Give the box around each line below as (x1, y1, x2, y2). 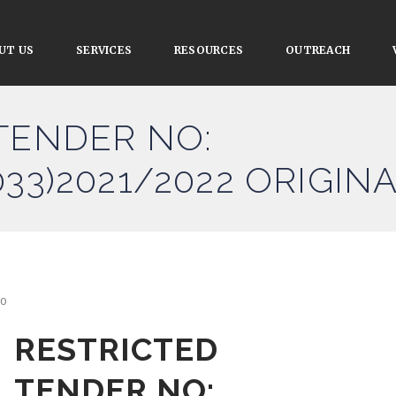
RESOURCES (174, 43, 244, 57)
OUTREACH (286, 43, 351, 57)
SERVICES (76, 43, 133, 57)
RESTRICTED (13, 331, 219, 369)
